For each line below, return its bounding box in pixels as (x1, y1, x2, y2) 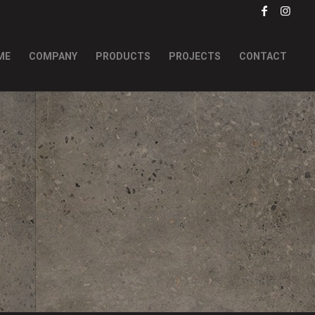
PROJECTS (169, 51, 221, 62)
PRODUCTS (96, 51, 151, 62)
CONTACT (239, 51, 288, 62)
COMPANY (29, 51, 78, 62)
